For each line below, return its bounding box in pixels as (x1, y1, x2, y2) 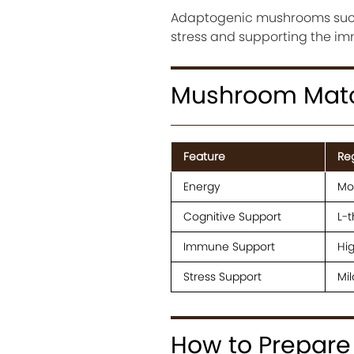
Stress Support (183, 269, 262, 285)
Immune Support (183, 239, 275, 255)
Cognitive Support (183, 209, 281, 225)
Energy (183, 179, 220, 195)
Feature (183, 149, 225, 165)
